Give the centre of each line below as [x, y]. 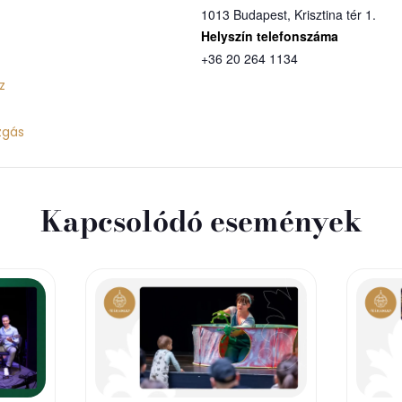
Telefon [361, 36]
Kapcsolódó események [201, 222]
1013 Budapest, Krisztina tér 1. [288, 15]
